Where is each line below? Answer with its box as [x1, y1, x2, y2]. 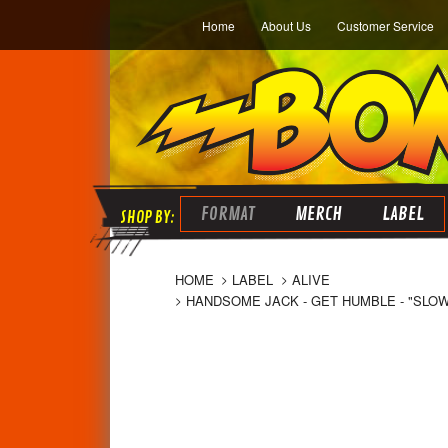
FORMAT [200, 203, 255, 225]
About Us [261, 17, 311, 34]
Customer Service [337, 17, 434, 34]
